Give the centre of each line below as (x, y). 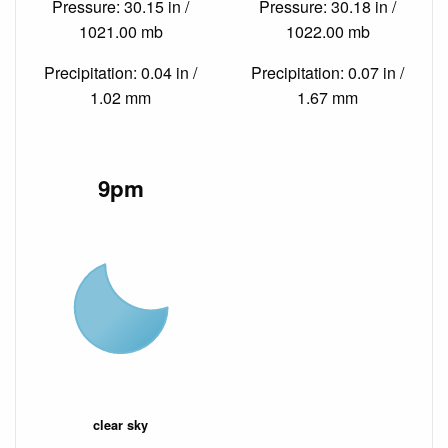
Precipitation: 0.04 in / (120, 72)
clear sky (120, 424)
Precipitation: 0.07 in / (327, 72)
